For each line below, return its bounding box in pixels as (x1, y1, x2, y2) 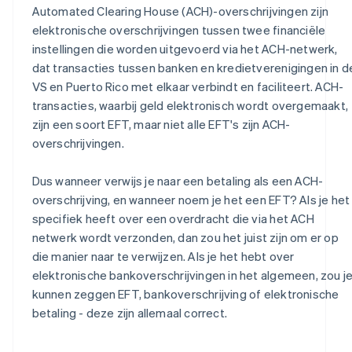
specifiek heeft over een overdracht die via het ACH (31, 211, 314, 227)
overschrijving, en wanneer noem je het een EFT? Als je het (31, 192, 350, 208)
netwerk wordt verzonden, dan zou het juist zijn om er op (31, 229, 339, 246)
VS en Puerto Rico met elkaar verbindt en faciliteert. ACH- (31, 79, 344, 95)
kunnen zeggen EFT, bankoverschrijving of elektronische (31, 286, 339, 302)
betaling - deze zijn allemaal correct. (31, 305, 228, 321)
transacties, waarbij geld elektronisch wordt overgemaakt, (31, 97, 348, 114)
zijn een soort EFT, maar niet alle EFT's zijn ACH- (31, 116, 291, 133)
